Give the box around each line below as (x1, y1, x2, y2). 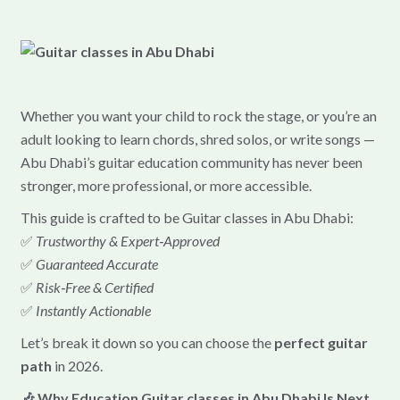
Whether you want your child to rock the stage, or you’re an (20, 106, 377, 124)
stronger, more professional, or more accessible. (20, 176, 312, 194)
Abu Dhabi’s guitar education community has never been (20, 153, 362, 171)
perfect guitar (273, 333, 368, 351)
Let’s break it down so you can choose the (20, 333, 274, 351)
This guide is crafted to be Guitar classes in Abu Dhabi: (20, 208, 354, 226)
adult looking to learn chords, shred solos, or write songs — (20, 129, 375, 147)
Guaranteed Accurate (35, 254, 158, 272)
